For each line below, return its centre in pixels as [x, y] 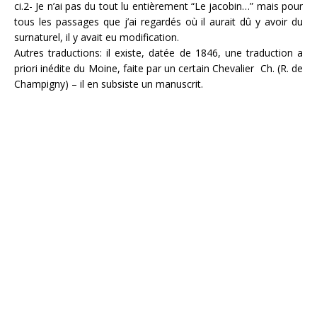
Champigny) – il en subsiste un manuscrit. [109, 84]
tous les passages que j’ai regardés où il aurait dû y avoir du [158, 22]
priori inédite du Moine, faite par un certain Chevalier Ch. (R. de [158, 68]
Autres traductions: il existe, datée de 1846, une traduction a [158, 53]
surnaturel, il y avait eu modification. [97, 37]
